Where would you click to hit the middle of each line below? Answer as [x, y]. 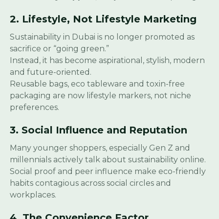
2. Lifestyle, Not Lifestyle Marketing [103, 19]
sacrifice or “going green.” [59, 49]
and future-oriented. [51, 72]
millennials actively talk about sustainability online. [108, 160]
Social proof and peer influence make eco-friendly [108, 172]
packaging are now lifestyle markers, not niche [100, 96]
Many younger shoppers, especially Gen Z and [100, 148]
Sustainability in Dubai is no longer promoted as [102, 37]
